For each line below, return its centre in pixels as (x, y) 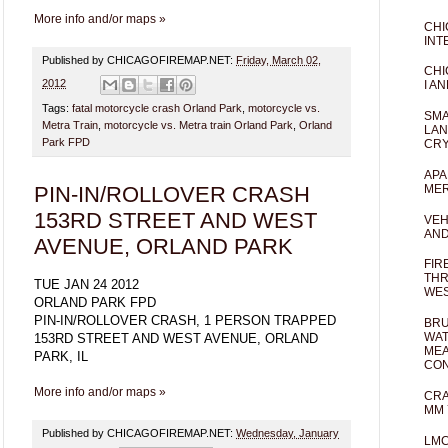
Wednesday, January (287, 432)
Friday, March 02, (278, 60)
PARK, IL (61, 356)
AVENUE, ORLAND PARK (163, 246)
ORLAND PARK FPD (95, 302)
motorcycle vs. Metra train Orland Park (198, 124)
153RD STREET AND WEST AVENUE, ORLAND (176, 338)
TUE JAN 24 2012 (86, 284)
